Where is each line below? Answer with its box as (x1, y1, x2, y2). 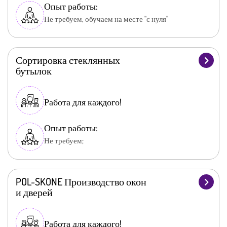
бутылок (16, 64, 52, 78)
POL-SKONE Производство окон (16, 175, 146, 188)
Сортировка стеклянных (16, 53, 120, 67)
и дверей (16, 185, 53, 199)
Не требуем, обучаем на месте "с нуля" (44, 14, 168, 24)
